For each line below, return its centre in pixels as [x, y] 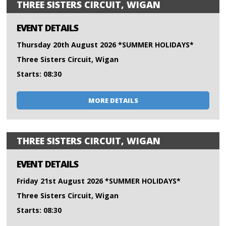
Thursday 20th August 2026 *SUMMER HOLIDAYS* [105, 45]
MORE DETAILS [113, 101]
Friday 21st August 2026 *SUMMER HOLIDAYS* [99, 181]
